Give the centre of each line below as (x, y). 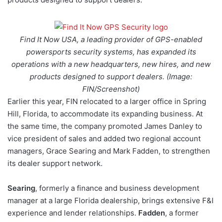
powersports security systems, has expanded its (111, 52)
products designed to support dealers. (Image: (111, 76)
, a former (182, 213)
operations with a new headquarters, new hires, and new (111, 64)
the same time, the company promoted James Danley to (105, 126)
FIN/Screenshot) (111, 89)
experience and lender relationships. (73, 213)
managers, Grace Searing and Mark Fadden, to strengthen (109, 151)
